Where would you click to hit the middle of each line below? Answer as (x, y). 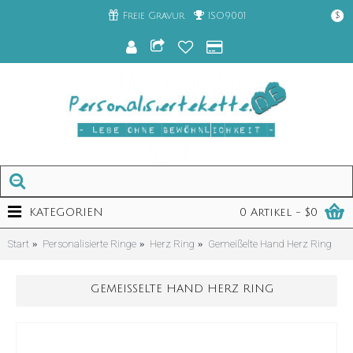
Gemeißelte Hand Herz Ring (270, 243)
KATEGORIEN (66, 212)
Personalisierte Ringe (89, 243)
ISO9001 (227, 16)
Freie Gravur (153, 16)
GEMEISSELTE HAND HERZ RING (178, 288)
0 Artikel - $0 (279, 212)
